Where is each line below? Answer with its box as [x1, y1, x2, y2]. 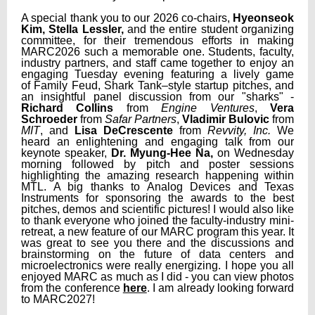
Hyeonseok [233, 12, 294, 24]
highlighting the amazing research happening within [21, 169, 294, 181]
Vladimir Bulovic [182, 113, 269, 125]
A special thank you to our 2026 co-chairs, [21, 12, 233, 24]
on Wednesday [217, 147, 294, 159]
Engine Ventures [161, 102, 255, 114]
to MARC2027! [21, 293, 95, 305]
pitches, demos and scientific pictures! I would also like [21, 203, 294, 215]
